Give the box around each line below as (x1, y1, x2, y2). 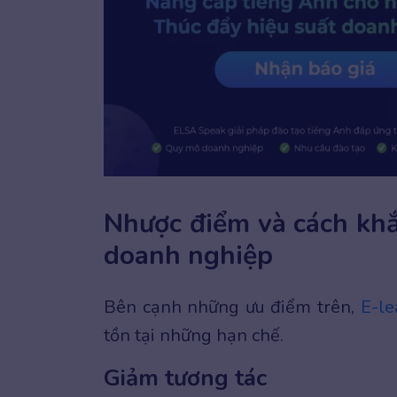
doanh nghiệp (104, 237, 280, 275)
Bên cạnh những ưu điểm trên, (104, 295, 361, 320)
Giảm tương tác (104, 362, 267, 394)
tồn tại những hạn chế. (104, 323, 288, 348)
